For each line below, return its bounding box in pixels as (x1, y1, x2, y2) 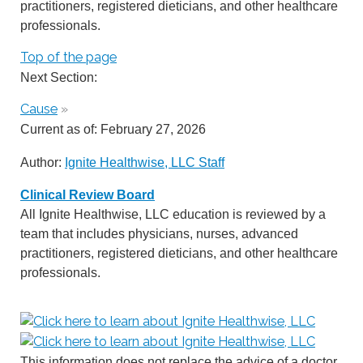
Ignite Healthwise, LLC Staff (65, 154, 224, 169)
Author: (20, 154, 65, 169)
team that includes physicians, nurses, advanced (20, 226, 298, 241)
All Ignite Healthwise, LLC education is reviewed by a (20, 207, 326, 222)
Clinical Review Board (20, 187, 155, 203)
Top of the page (20, 49, 117, 66)
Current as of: (20, 122, 100, 137)
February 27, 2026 (100, 122, 206, 137)
